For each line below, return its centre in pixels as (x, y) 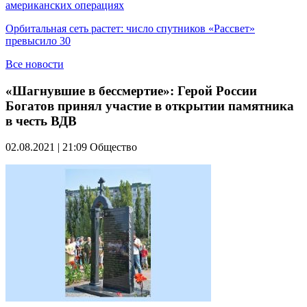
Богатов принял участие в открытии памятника (150, 106)
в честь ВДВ (41, 121)
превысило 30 (38, 41)
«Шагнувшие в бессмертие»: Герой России (131, 90)
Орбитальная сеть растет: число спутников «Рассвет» (130, 28)
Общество (113, 147)
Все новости (35, 64)
